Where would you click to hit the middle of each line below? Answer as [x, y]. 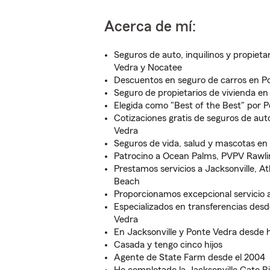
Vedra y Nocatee [148, 67]
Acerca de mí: [150, 27]
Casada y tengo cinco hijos [168, 245]
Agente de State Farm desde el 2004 [190, 257]
